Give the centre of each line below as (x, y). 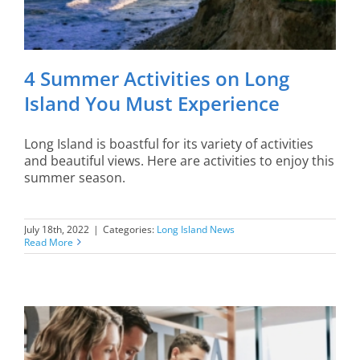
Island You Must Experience (152, 103)
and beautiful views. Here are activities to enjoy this (179, 160)
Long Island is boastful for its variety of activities (169, 143)
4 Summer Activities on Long (157, 78)
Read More (49, 242)
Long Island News (196, 229)
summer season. (75, 177)
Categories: (130, 229)
